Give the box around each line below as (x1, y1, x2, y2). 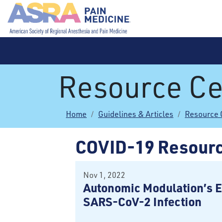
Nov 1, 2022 (83, 170, 125, 180)
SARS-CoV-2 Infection (83, 194, 202, 209)
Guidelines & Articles (98, 109, 173, 119)
